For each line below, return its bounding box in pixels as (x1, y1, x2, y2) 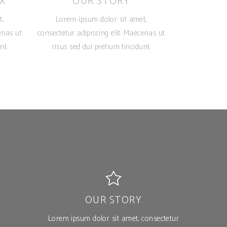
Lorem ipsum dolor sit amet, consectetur (48, 212, 179, 225)
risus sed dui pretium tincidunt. (52, 41, 150, 53)
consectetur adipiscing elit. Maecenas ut (37, 27, 165, 40)
